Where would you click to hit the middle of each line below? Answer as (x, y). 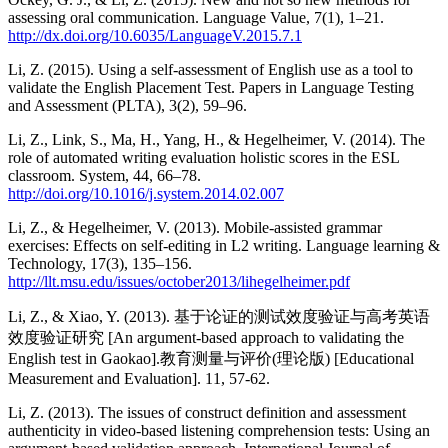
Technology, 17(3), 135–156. (100, 264)
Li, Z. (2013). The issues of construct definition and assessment (207, 413)
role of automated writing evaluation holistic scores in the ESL (203, 158)
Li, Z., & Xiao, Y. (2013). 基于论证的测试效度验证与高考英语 (219, 317)
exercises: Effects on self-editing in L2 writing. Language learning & (224, 246)
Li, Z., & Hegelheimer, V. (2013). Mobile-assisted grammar (195, 228)
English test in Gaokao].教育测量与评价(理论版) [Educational (211, 359)
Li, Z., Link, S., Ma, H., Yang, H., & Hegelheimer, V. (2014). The (216, 140)
